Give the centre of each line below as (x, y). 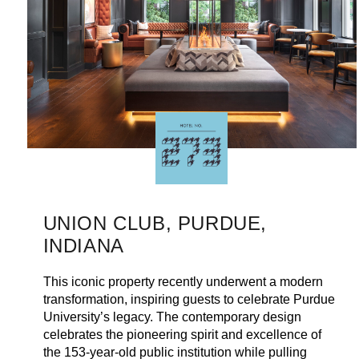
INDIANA (83, 245)
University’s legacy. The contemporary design (172, 317)
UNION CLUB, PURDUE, (155, 223)
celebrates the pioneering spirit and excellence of (182, 334)
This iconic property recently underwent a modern (183, 281)
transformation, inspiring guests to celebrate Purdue (189, 299)
